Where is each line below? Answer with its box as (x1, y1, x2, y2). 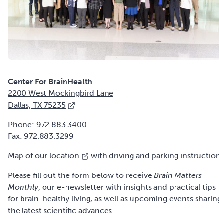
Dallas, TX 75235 (8, 100, 66, 110)
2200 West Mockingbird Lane (8, 88, 113, 98)
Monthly (8, 182, 38, 192)
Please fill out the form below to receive (8, 171, 154, 180)
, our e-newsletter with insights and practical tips (38, 182, 216, 192)
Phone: (8, 120, 36, 130)
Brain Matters (154, 171, 202, 180)
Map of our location (8, 151, 79, 161)
